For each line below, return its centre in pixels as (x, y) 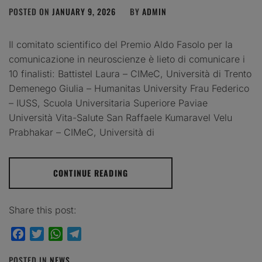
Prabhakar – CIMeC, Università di (82, 132)
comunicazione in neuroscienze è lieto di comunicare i (127, 59)
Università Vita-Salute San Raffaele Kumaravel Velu (120, 118)
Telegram (102, 234)
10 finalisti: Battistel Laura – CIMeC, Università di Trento (130, 74)
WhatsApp (85, 234)
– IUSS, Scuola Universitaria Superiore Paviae (108, 103)
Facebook (46, 234)
